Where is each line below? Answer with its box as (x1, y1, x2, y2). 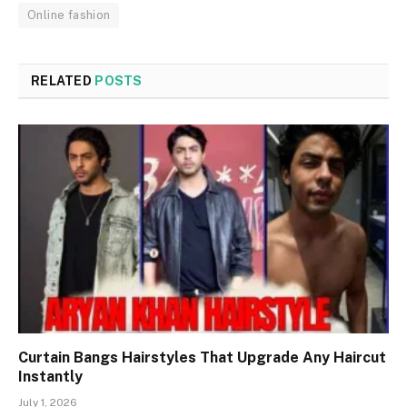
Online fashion (27, 8, 111, 23)
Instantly (18, 367, 83, 385)
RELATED (31, 74, 95, 89)
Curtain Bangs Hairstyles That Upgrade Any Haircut (18, 348, 386, 366)
